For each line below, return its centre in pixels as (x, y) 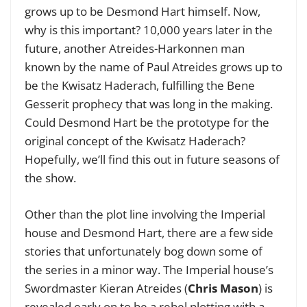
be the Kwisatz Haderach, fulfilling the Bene (140, 86)
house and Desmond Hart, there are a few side (149, 232)
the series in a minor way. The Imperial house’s (149, 269)
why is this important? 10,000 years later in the (149, 30)
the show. (52, 178)
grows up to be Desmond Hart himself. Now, (143, 12)
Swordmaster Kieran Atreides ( (106, 288)
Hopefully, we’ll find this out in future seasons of (152, 160)
